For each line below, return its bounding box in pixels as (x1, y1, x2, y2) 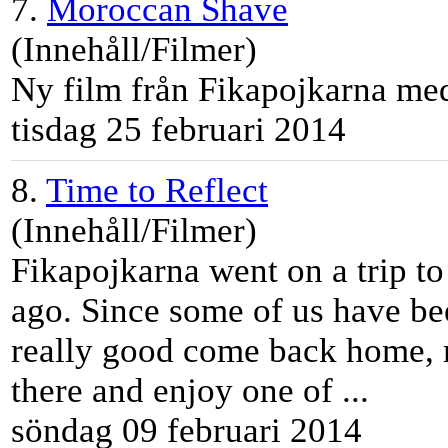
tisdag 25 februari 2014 (11, 110, 346, 150)
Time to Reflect (46, 171, 268, 211)
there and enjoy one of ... (11, 371, 369, 411)
